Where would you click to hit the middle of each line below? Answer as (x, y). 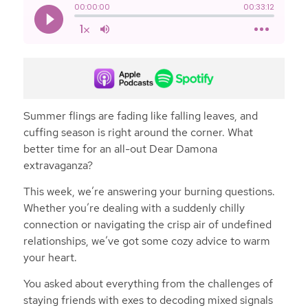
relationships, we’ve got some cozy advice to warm (146, 241)
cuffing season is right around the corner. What (138, 133)
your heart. (50, 257)
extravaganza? (58, 166)
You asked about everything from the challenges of (148, 283)
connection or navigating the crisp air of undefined (147, 224)
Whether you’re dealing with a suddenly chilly (134, 208)
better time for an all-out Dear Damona (120, 149)
